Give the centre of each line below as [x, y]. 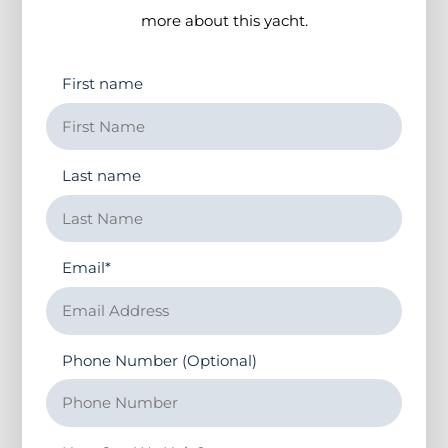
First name [103, 84]
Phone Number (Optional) [160, 360]
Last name [102, 176]
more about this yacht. [224, 21]
